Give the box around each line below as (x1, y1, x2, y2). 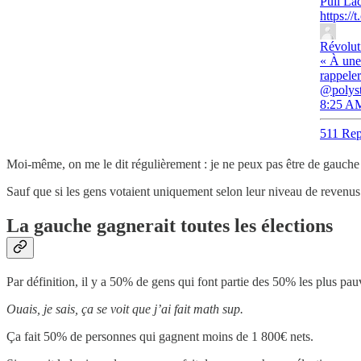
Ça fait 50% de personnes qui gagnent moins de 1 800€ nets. (6, 329, 313, 343)
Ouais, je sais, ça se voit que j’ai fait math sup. (6, 301, 243, 316)
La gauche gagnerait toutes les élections (6, 214, 333, 236)
